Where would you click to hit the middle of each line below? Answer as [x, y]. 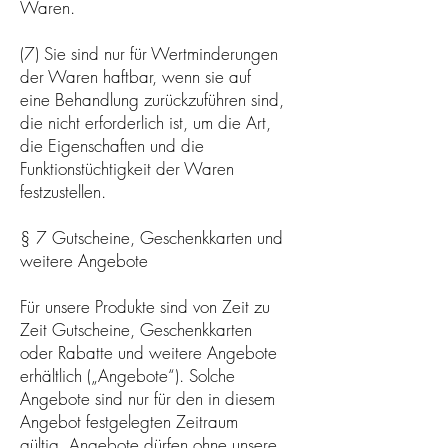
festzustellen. [63, 191]
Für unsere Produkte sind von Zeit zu [145, 306]
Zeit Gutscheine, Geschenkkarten [136, 329]
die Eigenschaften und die [112, 145]
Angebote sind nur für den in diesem [147, 398]
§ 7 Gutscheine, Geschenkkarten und [151, 237]
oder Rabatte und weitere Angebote [148, 352]
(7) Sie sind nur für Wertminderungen [149, 53]
